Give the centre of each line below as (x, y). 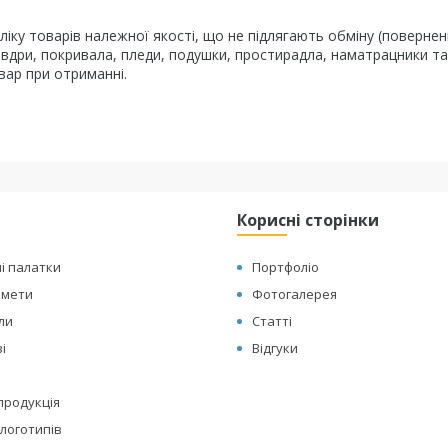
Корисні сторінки (308, 220)
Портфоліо (286, 267)
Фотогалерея (295, 294)
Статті (272, 321)
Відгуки (275, 348)
